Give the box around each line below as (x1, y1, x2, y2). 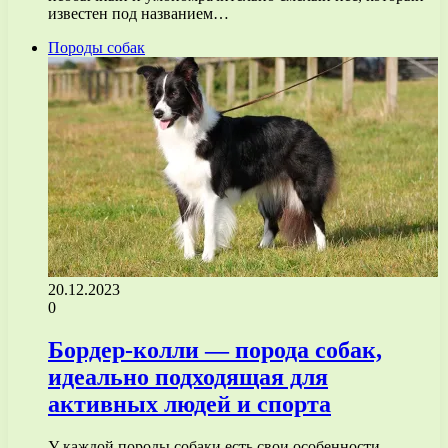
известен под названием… (48, 4, 229, 22)
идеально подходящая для (48, 363, 328, 390)
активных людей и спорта (48, 390, 331, 417)
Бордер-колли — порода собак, (48, 336, 382, 363)
